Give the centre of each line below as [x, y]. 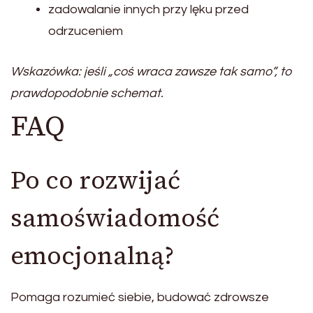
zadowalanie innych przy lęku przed [148, 9]
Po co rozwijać [95, 180]
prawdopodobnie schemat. [87, 93]
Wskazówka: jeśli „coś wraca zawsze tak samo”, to [151, 71]
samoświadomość [115, 218]
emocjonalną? [92, 255]
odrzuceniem [86, 31]
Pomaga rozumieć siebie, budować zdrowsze [140, 298]
